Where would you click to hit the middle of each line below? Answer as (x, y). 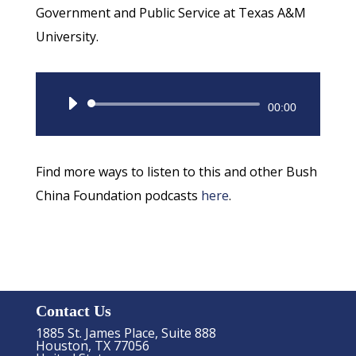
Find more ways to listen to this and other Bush (176, 172)
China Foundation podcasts (118, 196)
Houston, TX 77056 (92, 345)
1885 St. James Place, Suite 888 (126, 333)
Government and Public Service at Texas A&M (170, 13)
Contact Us (73, 310)
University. (67, 37)
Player (198, 132)
